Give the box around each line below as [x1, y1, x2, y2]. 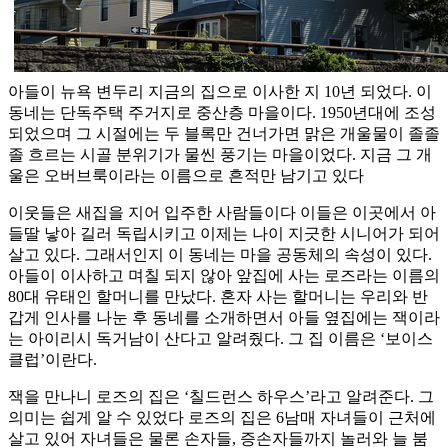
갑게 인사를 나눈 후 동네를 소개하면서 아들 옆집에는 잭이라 [8, 309, 440, 327]
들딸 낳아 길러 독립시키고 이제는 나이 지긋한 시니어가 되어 [8, 225, 440, 243]
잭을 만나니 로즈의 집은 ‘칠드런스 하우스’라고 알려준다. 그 [8, 388, 434, 406]
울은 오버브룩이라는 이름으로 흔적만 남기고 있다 [8, 167, 364, 185]
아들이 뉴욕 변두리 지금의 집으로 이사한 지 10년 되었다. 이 [8, 83, 432, 101]
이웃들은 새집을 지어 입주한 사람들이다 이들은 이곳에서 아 [8, 204, 436, 222]
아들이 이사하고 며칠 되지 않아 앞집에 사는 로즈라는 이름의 [8, 267, 440, 285]
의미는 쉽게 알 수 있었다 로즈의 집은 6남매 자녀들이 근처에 [8, 409, 436, 427]
